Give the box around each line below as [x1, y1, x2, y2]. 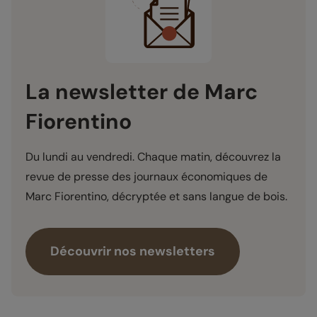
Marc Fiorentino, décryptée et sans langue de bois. [25, 188, 287, 204]
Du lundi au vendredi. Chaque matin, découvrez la [25, 149, 281, 164]
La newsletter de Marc [25, 77, 258, 105]
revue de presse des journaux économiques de [25, 168, 267, 184]
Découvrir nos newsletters [50, 242, 215, 260]
